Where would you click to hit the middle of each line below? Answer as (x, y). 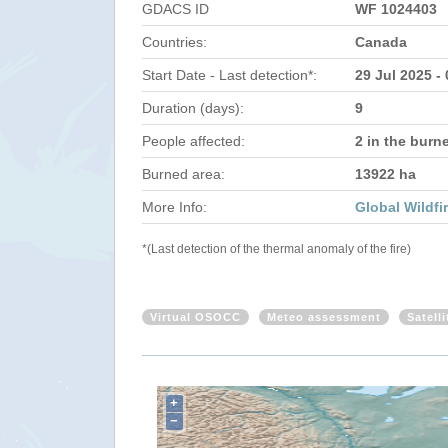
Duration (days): (193, 108)
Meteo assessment (324, 317)
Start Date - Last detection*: (229, 75)
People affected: (193, 141)
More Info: (174, 207)
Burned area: (183, 174)
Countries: (174, 42)
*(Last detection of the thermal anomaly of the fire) (276, 249)
